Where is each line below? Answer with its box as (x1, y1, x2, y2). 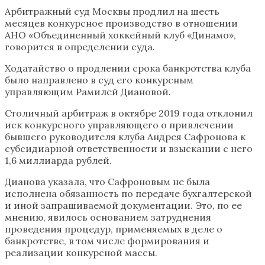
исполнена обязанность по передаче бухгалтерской (5, 187, 252, 199)
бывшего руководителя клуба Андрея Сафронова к (5, 130, 245, 143)
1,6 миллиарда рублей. (5, 154, 112, 166)
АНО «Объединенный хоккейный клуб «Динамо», (5, 28, 236, 41)
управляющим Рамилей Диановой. (5, 85, 171, 98)
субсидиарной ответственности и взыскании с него (5, 142, 253, 154)
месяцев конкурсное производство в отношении (5, 17, 238, 29)
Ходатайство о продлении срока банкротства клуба (5, 62, 251, 74)
